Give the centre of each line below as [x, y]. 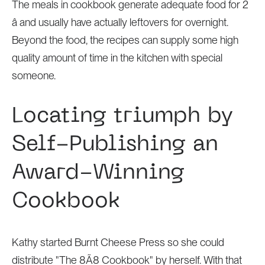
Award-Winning [98, 173]
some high [215, 40]
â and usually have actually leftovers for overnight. [120, 22]
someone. [33, 75]
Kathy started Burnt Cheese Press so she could [118, 242]
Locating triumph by [122, 117]
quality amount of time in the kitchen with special [117, 58]
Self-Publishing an [115, 145]
